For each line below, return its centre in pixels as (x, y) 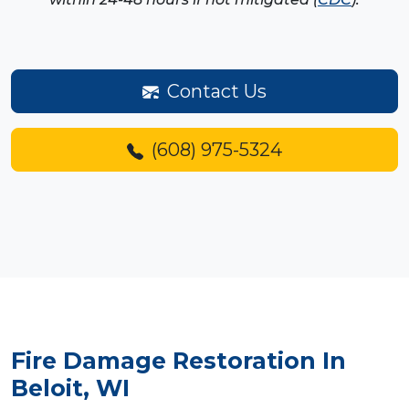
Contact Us (215, 91)
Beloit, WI (70, 388)
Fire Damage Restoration (163, 360)
